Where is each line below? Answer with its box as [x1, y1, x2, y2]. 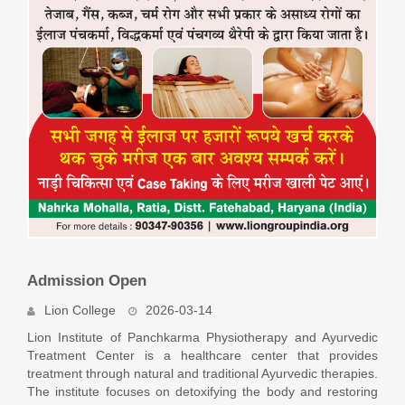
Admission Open [27, 271, 146, 289]
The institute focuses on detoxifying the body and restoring [27, 383, 378, 399]
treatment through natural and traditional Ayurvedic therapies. [27, 365, 378, 381]
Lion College [44, 302, 116, 317]
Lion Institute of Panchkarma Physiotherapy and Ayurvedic [27, 329, 378, 344]
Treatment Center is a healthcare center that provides [27, 347, 378, 363]
